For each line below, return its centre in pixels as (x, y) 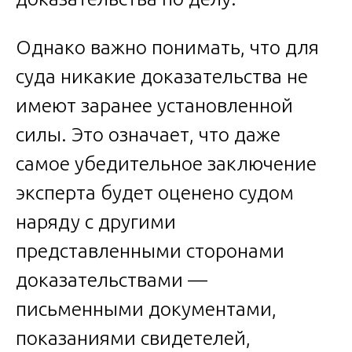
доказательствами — (112, 280)
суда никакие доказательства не (162, 77)
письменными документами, (146, 309)
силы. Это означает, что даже (148, 135)
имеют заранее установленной (154, 106)
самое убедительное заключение (166, 164)
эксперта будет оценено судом (155, 193)
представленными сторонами (150, 251)
